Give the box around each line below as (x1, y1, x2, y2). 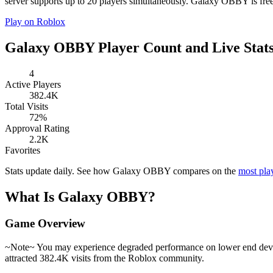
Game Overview (5, 217, 85, 230)
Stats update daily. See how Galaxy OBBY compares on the (5, 165, 238, 176)
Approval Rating (5, 122, 69, 133)
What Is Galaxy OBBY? (5, 188, 155, 205)
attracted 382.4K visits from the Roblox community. (5, 253, 204, 264)
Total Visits (5, 101, 48, 112)
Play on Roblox (5, 16, 65, 27)
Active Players (5, 79, 61, 90)
